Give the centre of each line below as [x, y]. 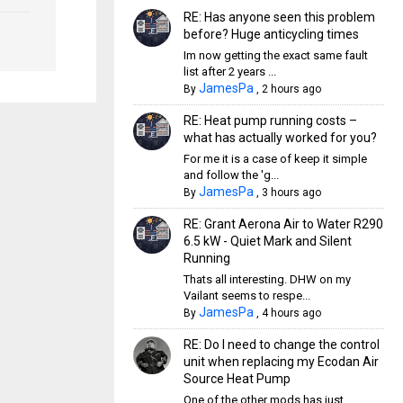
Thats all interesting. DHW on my [267, 279]
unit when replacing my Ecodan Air [281, 362]
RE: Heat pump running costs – [270, 121]
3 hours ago [291, 193]
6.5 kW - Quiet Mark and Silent [267, 241]
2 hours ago [291, 89]
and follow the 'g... [231, 175]
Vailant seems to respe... [246, 296]
